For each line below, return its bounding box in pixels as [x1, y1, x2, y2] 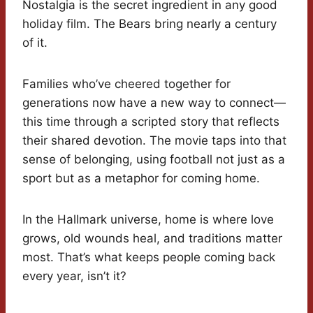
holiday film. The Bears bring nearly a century [22, 17, 277, 31]
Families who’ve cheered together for [22, 77, 231, 92]
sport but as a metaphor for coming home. [22, 171, 260, 186]
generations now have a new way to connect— [22, 96, 286, 110]
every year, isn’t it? [22, 269, 126, 284]
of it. [22, 36, 48, 50]
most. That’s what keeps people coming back [22, 250, 275, 265]
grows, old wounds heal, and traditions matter [22, 231, 282, 246]
